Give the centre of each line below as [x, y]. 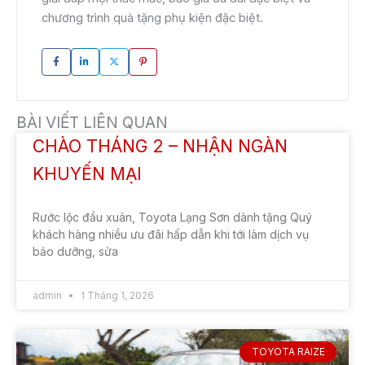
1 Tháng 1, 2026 [116, 295]
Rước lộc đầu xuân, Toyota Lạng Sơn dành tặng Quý [172, 217]
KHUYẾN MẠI [87, 174]
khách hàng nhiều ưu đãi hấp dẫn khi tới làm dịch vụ [171, 234]
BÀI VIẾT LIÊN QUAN [92, 122]
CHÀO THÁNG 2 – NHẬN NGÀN [160, 146]
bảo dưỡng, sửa [75, 251]
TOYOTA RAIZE [288, 352]
